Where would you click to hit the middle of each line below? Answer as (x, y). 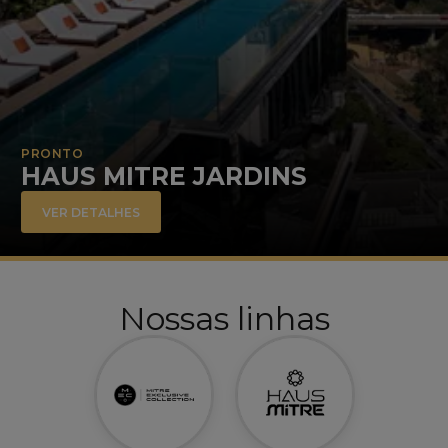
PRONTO (52, 154)
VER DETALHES (91, 212)
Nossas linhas (224, 318)
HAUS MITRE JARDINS (164, 176)
